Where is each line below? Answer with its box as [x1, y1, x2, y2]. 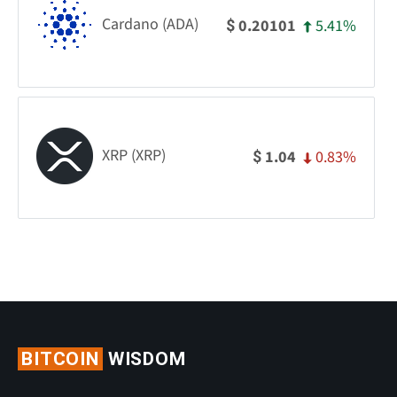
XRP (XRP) [102, 144, 166, 167]
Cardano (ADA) [102, 13, 198, 36]
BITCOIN [21, 347, 99, 370]
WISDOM [102, 347, 186, 370]
